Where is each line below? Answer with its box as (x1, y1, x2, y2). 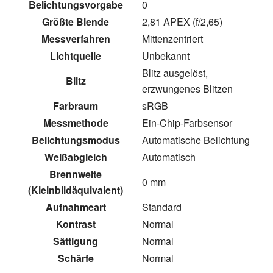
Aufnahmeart (45, 200, 106, 214)
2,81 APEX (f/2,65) (142, 15, 222, 29)
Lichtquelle (50, 49, 101, 63)
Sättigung (53, 234, 98, 249)
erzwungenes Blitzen (142, 82, 233, 96)
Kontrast (55, 217, 96, 232)
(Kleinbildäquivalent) (28, 183, 123, 197)
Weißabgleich (44, 150, 107, 165)
